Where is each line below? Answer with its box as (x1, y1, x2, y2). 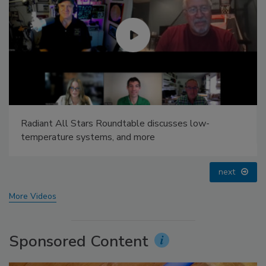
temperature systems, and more (21, 130, 155, 144)
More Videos (9, 190, 56, 202)
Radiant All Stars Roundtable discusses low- (21, 116, 210, 130)
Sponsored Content (9, 230, 148, 252)
